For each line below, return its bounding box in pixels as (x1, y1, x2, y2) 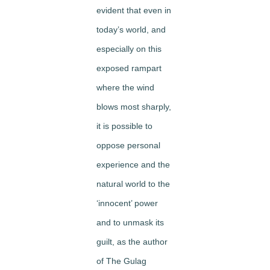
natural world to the (96, 179, 170, 189)
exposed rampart (96, 63, 162, 73)
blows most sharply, (96, 102, 171, 111)
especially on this (96, 44, 162, 54)
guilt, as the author (96, 237, 168, 246)
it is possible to (96, 121, 152, 131)
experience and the (96, 160, 170, 169)
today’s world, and (96, 25, 166, 34)
